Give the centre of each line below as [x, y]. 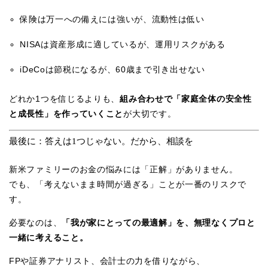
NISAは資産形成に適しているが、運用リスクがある [123, 44]
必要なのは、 [36, 222]
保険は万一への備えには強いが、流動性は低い [112, 19]
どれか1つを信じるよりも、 [65, 98]
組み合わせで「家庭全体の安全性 [186, 98]
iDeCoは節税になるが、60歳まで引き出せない [112, 69]
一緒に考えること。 [49, 237]
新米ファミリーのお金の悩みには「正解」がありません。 [124, 169]
